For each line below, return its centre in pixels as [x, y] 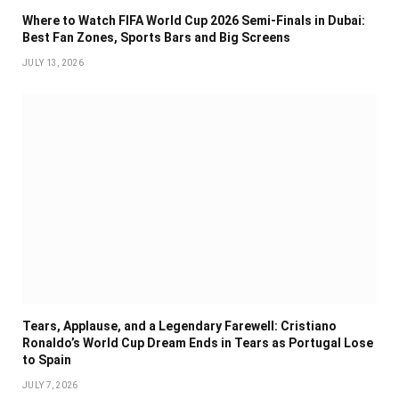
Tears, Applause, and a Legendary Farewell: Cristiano [179, 326]
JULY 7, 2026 [50, 386]
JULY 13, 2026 [53, 62]
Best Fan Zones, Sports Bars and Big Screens [156, 37]
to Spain [47, 360]
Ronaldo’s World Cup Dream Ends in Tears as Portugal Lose [198, 343]
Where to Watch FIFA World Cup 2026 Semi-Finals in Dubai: [194, 20]
